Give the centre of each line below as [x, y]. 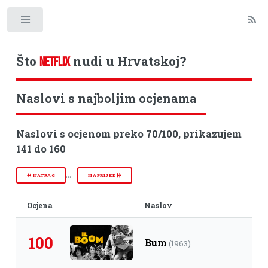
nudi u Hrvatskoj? [128, 61]
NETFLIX [54, 61]
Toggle [64, 22]
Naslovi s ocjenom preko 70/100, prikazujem [129, 134]
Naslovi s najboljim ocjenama [106, 98]
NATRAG [43, 175]
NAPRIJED [103, 175]
